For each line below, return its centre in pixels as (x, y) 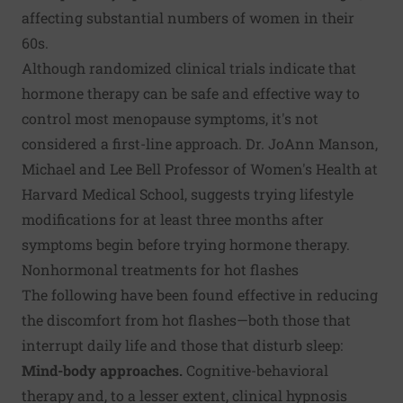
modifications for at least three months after (173, 219)
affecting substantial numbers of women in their (188, 18)
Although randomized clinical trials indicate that (189, 68)
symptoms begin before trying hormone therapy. (186, 244)
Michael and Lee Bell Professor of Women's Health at (200, 169)
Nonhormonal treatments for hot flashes (160, 269)
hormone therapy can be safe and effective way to (191, 93)
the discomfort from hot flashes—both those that (186, 320)
